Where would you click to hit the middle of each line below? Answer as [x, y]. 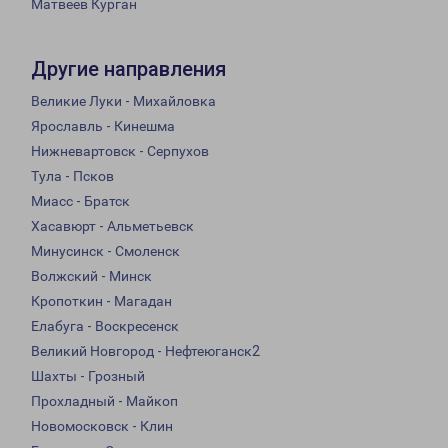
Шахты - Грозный [88, 376]
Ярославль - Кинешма [103, 126]
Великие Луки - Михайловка [123, 101]
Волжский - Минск [91, 276]
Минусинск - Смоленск [105, 251]
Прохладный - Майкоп [104, 401]
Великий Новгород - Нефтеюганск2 [145, 351]
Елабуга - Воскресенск [105, 326]
